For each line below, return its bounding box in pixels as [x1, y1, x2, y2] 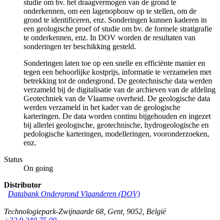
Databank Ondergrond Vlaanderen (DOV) [8, 189, 140, 198]
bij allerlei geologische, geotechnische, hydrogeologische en [24, 120, 209, 129]
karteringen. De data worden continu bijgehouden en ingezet [24, 111, 211, 120]
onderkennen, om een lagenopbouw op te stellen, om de [24, 6, 196, 15]
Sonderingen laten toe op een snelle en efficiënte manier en [24, 58, 205, 67]
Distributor [4, 180, 41, 189]
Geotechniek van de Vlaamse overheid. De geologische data [24, 94, 210, 103]
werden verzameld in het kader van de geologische [24, 103, 180, 111]
